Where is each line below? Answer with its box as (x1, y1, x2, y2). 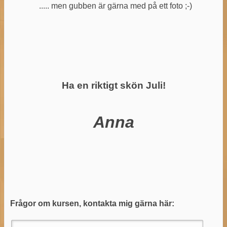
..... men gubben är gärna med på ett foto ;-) (35, 2, 192, 11)
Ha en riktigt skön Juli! (61, 80, 166, 91)
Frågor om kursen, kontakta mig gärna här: (10, 199, 174, 208)
